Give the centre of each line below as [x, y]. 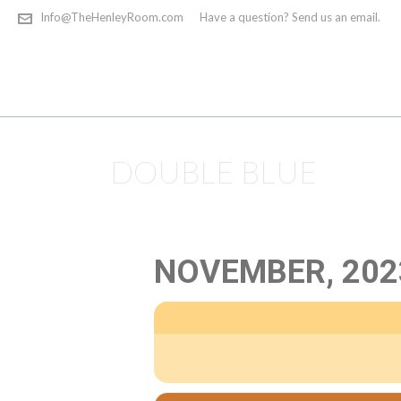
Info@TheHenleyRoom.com [112, 17]
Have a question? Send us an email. [290, 17]
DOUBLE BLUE [213, 171]
